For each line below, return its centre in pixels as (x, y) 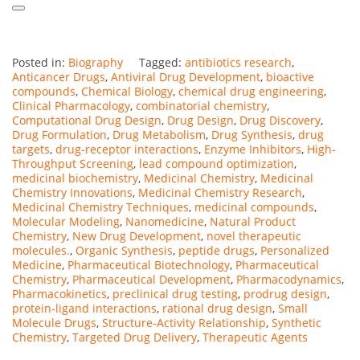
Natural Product (253, 221)
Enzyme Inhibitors (253, 149)
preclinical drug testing (175, 293)
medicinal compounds (254, 207)
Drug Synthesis (252, 134)
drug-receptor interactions (127, 149)
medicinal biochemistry (75, 178)
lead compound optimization (217, 163)
